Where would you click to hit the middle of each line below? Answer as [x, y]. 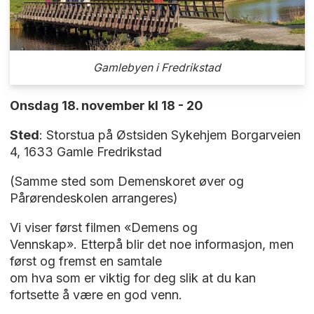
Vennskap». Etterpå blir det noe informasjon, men [151, 245]
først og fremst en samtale [87, 261]
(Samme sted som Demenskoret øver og [127, 182]
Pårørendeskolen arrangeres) [94, 198]
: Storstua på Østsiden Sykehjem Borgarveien [170, 135]
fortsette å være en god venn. [96, 295]
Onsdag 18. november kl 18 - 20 [106, 106]
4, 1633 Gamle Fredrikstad [86, 152]
